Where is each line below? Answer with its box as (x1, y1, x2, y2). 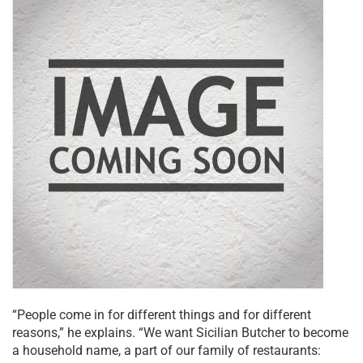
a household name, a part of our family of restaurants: (12, 342, 321, 358)
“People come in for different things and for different (12, 306, 311, 322)
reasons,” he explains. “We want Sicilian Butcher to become (12, 324, 348, 340)
